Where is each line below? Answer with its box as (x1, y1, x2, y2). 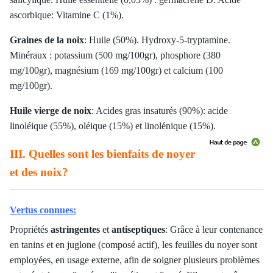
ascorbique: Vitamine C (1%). (10, 10, 124, 21)
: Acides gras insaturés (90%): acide (91, 105, 228, 116)
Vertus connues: (10, 205, 76, 216)
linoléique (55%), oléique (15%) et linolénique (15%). (10, 121, 216, 132)
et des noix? (10, 166, 68, 179)
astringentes (51, 224, 100, 235)
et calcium (164, 65, 205, 76)
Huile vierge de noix (10, 105, 91, 116)
